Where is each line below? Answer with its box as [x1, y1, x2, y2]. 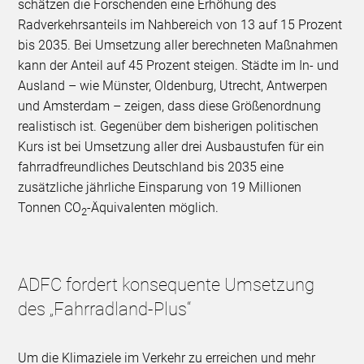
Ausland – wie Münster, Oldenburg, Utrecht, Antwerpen [18, 78, 328, 94]
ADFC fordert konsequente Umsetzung [18, 275, 315, 296]
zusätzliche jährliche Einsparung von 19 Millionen [18, 180, 302, 196]
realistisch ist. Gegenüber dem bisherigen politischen [18, 119, 319, 135]
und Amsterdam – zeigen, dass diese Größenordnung [18, 98, 322, 115]
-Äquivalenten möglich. [87, 200, 219, 216]
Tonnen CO [18, 200, 82, 216]
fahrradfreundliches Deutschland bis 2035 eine [18, 159, 284, 175]
